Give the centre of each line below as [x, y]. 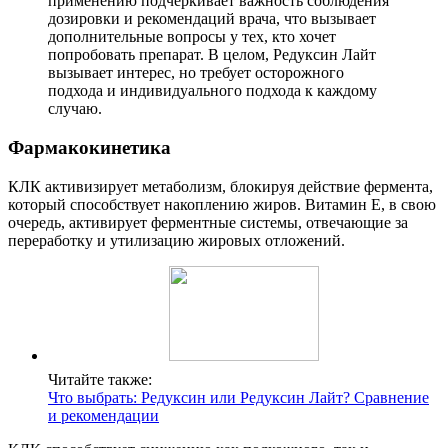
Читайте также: [100, 379]
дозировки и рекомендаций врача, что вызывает [212, 19]
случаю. [75, 109]
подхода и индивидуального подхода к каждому [212, 91]
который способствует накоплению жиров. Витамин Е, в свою [222, 204]
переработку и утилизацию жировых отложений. [176, 240]
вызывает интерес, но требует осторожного [196, 73]
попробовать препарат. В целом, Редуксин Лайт [212, 55]
